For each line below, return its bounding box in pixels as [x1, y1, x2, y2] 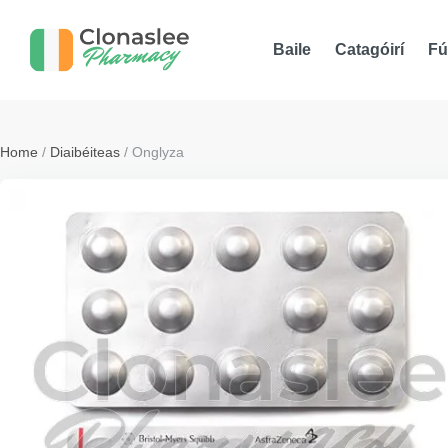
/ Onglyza [120, 144, 184, 160]
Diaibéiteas [50, 144, 120, 160]
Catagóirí [335, 41, 405, 58]
